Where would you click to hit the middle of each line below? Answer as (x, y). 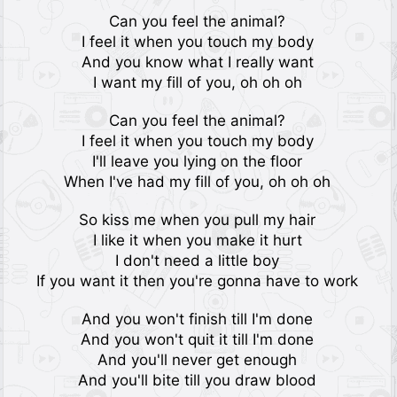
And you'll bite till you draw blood (198, 380)
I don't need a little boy (198, 261)
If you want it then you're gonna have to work (198, 281)
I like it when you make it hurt (197, 240)
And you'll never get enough (198, 360)
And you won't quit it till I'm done (198, 339)
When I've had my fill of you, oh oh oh (198, 182)
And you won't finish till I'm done (198, 319)
